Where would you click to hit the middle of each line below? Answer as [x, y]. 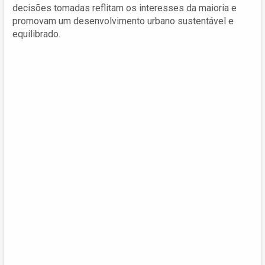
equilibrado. [36, 34]
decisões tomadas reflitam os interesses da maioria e [125, 8]
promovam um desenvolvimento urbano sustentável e [123, 21]
